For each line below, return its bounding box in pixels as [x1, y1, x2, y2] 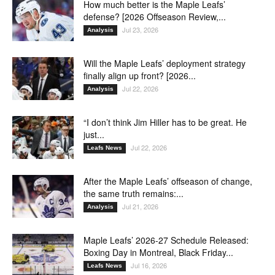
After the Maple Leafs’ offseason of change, [83, 175, 252, 188]
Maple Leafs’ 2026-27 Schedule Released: [83, 234, 249, 247]
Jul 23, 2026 [122, 25, 158, 35]
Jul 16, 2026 [131, 260, 167, 271]
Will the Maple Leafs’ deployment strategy [83, 57, 246, 70]
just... [83, 128, 104, 141]
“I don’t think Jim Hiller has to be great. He [83, 116, 247, 129]
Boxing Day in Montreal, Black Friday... [83, 246, 233, 259]
